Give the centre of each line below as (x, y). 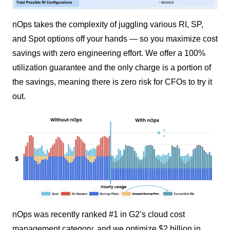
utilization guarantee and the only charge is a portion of (112, 67)
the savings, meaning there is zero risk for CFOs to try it (112, 82)
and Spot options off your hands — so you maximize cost (115, 39)
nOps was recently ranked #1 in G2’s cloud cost (99, 215)
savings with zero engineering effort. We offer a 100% (109, 53)
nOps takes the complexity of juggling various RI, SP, (108, 24)
